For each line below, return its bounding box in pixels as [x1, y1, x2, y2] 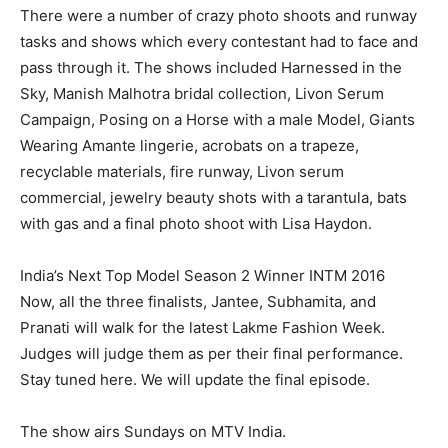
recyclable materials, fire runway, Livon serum [20, 162, 344, 182]
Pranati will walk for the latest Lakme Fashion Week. [20, 318, 385, 338]
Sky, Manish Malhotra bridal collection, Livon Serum [20, 84, 384, 104]
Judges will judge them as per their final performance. [20, 344, 403, 364]
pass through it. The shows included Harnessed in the [20, 58, 402, 78]
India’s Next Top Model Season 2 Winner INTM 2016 [20, 266, 385, 286]
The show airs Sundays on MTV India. [20, 422, 286, 442]
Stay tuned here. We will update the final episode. [20, 370, 370, 390]
